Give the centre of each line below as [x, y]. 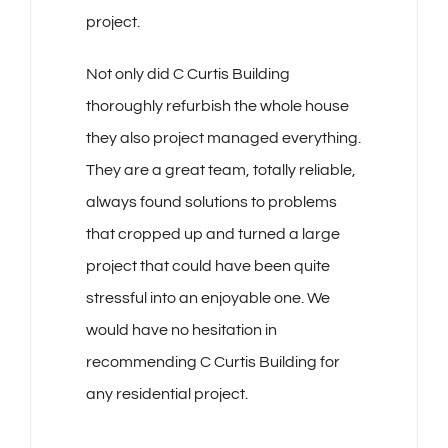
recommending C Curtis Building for [212, 362]
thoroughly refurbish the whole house [217, 106]
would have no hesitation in [181, 330]
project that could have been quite [207, 266]
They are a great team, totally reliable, [220, 170]
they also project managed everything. [223, 138]
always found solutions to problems [211, 202]
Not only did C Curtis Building [187, 74]
